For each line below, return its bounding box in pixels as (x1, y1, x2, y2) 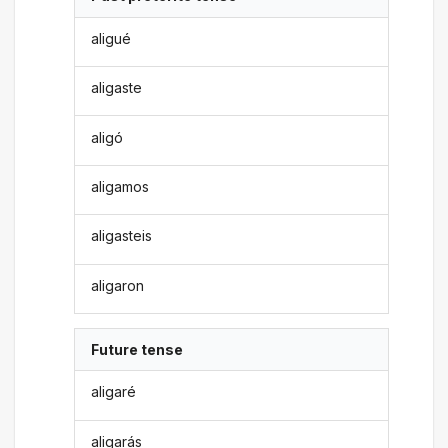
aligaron (91, 276, 145, 294)
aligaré (91, 383, 137, 401)
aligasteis (91, 227, 153, 245)
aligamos (91, 177, 150, 195)
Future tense (91, 341, 184, 359)
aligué (91, 29, 132, 47)
